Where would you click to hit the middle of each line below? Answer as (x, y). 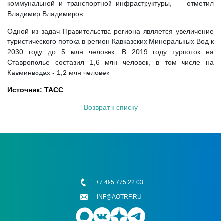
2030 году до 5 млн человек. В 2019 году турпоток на (110, 52)
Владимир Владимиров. (46, 14)
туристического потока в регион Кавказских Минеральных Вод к (110, 41)
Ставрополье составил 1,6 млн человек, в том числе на (110, 62)
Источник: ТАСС (35, 90)
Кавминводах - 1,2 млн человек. (59, 73)
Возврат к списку (110, 107)
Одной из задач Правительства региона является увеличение (110, 31)
